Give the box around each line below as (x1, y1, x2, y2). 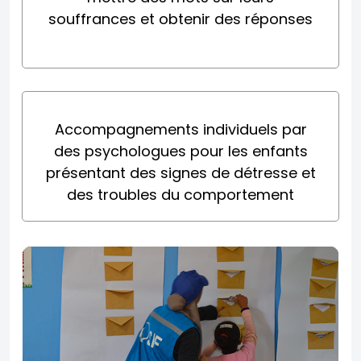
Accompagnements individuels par (54, 118, 307, 139)
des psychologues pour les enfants (53, 140, 308, 161)
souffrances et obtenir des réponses (48, 8, 313, 29)
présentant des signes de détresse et (45, 162, 316, 183)
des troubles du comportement (67, 184, 294, 205)
